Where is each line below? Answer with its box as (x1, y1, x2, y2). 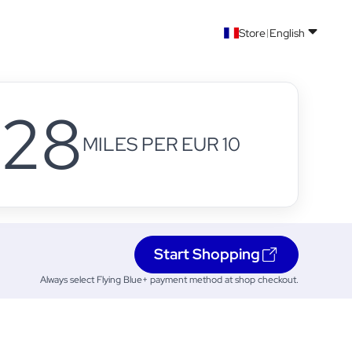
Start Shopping (154, 244, 260, 264)
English (269, 26, 305, 40)
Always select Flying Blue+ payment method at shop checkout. (40, 273, 299, 286)
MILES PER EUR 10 (82, 132, 240, 156)
